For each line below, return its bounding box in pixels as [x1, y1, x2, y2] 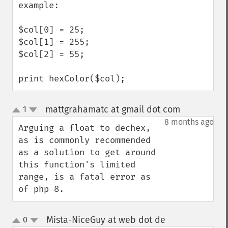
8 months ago [164, 117, 214, 127]
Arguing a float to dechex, [18, 123, 151, 133]
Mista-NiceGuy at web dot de [46, 214, 165, 225]
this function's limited [18, 159, 135, 170]
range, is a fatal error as [18, 172, 151, 182]
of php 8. [18, 184, 64, 194]
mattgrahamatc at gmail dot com [45, 104, 180, 115]
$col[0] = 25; [18, 24, 84, 35]
